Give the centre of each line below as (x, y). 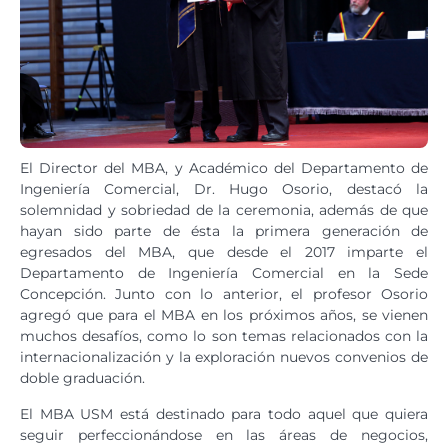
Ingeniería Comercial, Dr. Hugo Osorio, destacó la (224, 188)
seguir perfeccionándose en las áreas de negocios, (224, 434)
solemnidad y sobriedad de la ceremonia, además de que (224, 209)
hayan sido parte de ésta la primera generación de (224, 230)
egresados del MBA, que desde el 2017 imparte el (224, 251)
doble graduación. (82, 377)
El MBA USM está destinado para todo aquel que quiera (224, 413)
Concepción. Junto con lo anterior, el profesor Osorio (224, 293)
